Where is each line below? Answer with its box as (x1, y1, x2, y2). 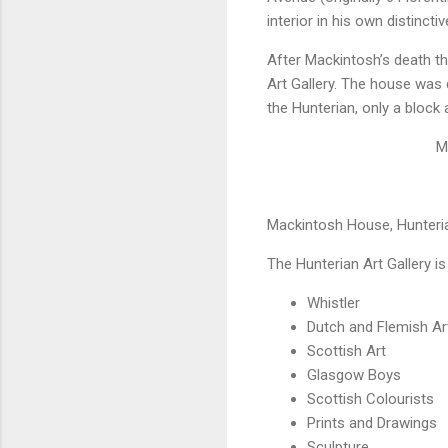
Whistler (307, 293, 360, 312)
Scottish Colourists (307, 389, 434, 408)
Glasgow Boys (307, 365, 401, 384)
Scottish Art (307, 341, 386, 360)
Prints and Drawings (307, 413, 437, 432)
